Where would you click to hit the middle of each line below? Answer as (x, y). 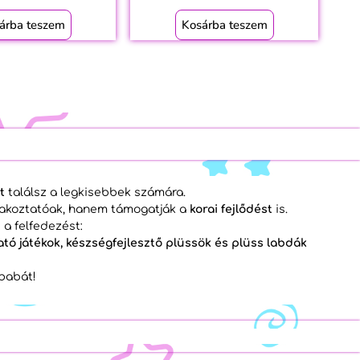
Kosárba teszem (224, 25)
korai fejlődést (231, 209)
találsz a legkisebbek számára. (95, 192)
